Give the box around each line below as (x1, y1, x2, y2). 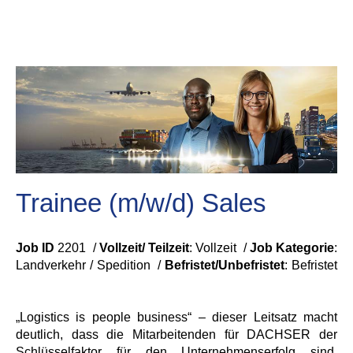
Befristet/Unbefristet (161, 258, 285, 272)
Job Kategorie (249, 241, 335, 255)
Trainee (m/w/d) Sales (16, 188, 266, 217)
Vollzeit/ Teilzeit (98, 241, 190, 255)
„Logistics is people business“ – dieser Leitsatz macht (16, 310, 337, 324)
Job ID (16, 241, 55, 255)
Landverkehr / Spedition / (16, 258, 162, 272)
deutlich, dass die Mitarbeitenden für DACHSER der (16, 328, 337, 341)
